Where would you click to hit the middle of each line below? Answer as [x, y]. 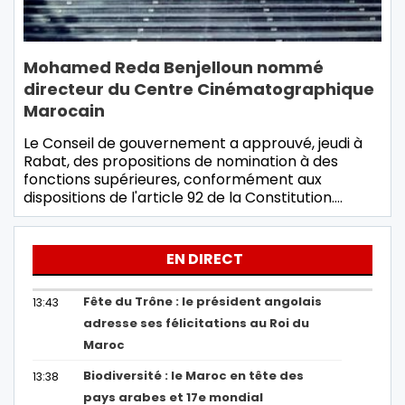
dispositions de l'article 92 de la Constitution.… [183, 198]
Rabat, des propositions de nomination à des [181, 162]
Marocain [64, 111]
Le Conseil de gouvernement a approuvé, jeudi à [193, 144]
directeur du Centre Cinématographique [199, 89]
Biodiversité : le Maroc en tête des [194, 376]
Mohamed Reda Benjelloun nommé [174, 68]
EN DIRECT [205, 259]
